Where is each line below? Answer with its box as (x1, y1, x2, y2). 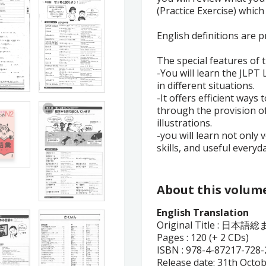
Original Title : (157, 218, 219, 232)
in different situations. (157, 79, 255, 92)
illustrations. (157, 116, 212, 129)
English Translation (157, 206, 249, 219)
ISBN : (157, 243, 183, 256)
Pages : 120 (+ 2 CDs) (157, 231, 249, 244)
